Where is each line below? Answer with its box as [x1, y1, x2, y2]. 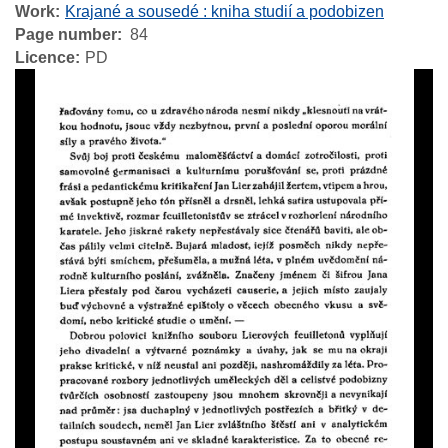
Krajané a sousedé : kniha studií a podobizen [65, 3, 384, 21]
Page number [15, 26, 117, 44]
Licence [15, 49, 75, 67]
